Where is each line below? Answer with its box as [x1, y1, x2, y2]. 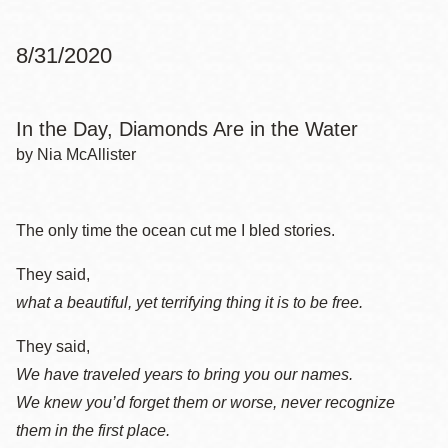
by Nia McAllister [16, 146, 136, 163]
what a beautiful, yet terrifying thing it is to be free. [16, 294, 363, 311]
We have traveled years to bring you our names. [16, 366, 353, 383]
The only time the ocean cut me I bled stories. [16, 222, 335, 239]
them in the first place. [16, 422, 170, 439]
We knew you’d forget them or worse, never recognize [16, 394, 395, 411]
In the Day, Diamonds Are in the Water [16, 118, 358, 140]
